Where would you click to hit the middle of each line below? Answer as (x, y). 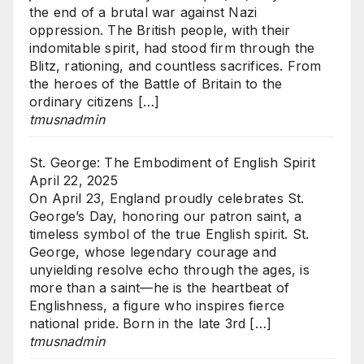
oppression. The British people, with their (160, 30)
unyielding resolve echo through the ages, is (169, 270)
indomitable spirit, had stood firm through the (172, 48)
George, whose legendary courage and (153, 252)
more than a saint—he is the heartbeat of (160, 288)
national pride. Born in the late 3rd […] (150, 324)
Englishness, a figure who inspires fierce (157, 306)
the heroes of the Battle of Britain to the (156, 84)
